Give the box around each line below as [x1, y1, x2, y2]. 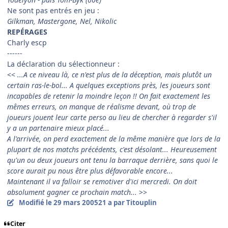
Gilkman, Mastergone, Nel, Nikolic [7, 16, 117, 26]
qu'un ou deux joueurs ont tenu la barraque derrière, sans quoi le [7, 155, 218, 165]
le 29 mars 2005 [45, 197, 98, 207]
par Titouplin [111, 197, 157, 207]
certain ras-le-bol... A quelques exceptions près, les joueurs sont [7, 80, 210, 90]
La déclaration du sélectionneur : [7, 59, 120, 69]
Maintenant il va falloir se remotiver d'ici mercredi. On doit [7, 176, 197, 186]
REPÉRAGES [7, 26, 47, 37]
